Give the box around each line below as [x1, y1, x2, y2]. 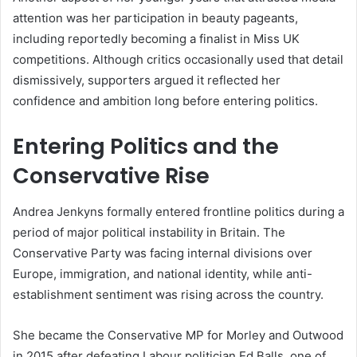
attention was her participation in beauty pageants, [13, 10, 298, 26]
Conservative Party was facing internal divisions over [13, 245, 312, 261]
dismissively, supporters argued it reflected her [13, 73, 280, 88]
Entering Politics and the [13, 131, 279, 162]
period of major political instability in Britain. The [13, 224, 285, 240]
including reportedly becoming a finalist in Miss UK [13, 31, 300, 47]
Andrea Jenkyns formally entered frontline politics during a [13, 203, 344, 219]
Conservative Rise [13, 161, 210, 191]
